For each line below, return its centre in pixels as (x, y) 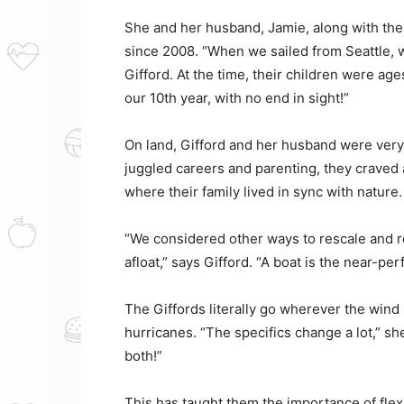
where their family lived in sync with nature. (263, 191)
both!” (143, 355)
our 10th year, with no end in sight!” (237, 97)
